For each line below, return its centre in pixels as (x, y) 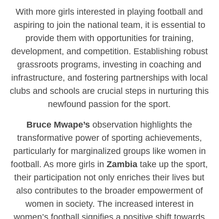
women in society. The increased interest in (109, 204)
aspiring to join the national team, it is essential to (109, 25)
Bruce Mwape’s (58, 125)
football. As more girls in (59, 164)
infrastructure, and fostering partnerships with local (109, 78)
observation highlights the (141, 125)
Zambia (122, 164)
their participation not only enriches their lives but (109, 177)
